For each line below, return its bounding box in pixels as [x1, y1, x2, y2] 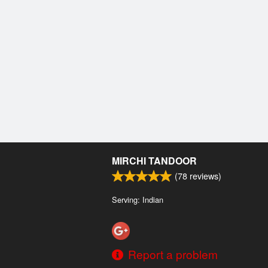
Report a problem [128, 246, 218, 262]
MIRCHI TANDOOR [112, 154, 197, 168]
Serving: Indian [112, 194, 163, 206]
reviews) [187, 169, 221, 182]
